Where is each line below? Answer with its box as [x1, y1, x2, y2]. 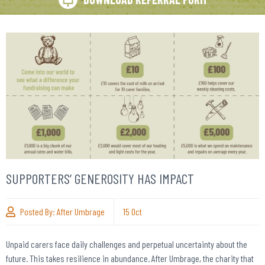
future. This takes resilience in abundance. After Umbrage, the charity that [6, 252, 254, 264]
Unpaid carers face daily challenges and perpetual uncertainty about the [6, 238, 247, 250]
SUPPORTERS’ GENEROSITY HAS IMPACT [6, 169, 194, 187]
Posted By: [20, 205, 57, 217]
